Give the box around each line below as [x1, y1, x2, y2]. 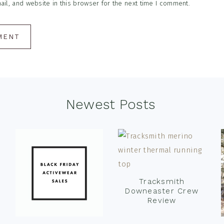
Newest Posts [65, 96, 155, 112]
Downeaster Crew [125, 186, 199, 195]
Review [147, 196, 176, 205]
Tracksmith [139, 177, 185, 186]
